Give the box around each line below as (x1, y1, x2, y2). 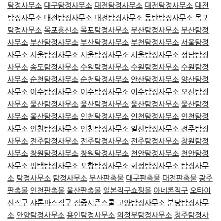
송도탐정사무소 (30, 63, 78, 72)
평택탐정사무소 (30, 161, 78, 170)
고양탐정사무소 (117, 198, 165, 207)
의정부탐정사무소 (117, 211, 172, 220)
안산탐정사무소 (131, 75, 179, 84)
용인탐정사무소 (67, 211, 115, 220)
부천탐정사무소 (131, 38, 179, 47)
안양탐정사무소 (16, 211, 65, 220)
